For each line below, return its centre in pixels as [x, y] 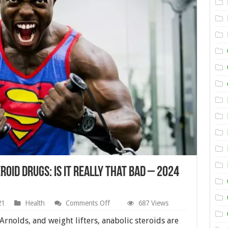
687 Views [153, 203]
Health [35, 203]
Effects [120, 219]
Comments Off [88, 203]
